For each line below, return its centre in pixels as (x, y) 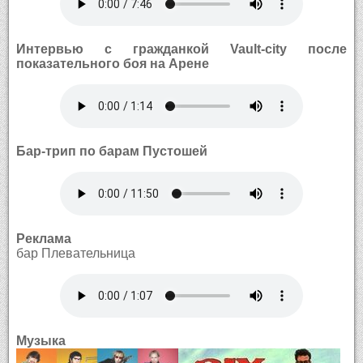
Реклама (43, 238)
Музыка (41, 340)
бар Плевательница (75, 253)
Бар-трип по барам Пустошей (111, 151)
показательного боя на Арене (112, 63)
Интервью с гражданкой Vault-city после (181, 49)
